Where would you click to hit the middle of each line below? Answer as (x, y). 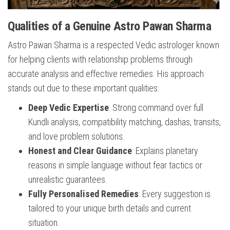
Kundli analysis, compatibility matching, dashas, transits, (124, 122)
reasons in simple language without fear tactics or (115, 165)
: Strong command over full (156, 108)
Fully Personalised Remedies (83, 194)
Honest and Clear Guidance (80, 151)
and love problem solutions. (76, 137)
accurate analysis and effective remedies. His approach (106, 74)
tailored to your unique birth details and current (110, 208)
